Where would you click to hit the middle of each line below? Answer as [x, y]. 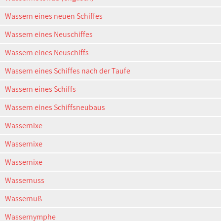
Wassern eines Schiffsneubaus [55, 107]
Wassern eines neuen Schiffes [54, 16]
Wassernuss [25, 180]
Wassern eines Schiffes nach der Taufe [68, 71]
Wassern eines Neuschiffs [47, 53]
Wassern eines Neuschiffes [49, 34]
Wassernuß [23, 199]
